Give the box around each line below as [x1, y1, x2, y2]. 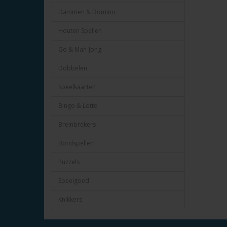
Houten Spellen [58, 26, 102, 35]
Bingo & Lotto [58, 101, 98, 110]
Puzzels [58, 158, 80, 166]
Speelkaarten [58, 83, 96, 91]
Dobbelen [58, 64, 87, 72]
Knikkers [58, 195, 82, 204]
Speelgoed [58, 176, 89, 185]
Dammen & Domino [58, 8, 116, 16]
